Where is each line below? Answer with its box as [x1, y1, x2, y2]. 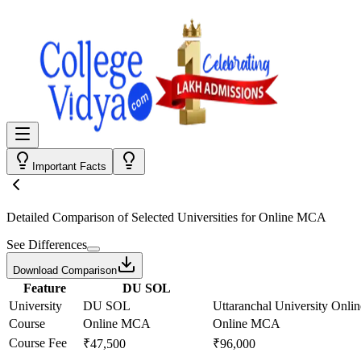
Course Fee [9, 336, 67, 350]
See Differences [6, 238, 87, 251]
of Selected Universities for [114, 210, 259, 224]
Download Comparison [13, 264, 117, 276]
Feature [23, 281, 66, 295]
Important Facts [32, 160, 106, 172]
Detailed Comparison [6, 210, 114, 224]
